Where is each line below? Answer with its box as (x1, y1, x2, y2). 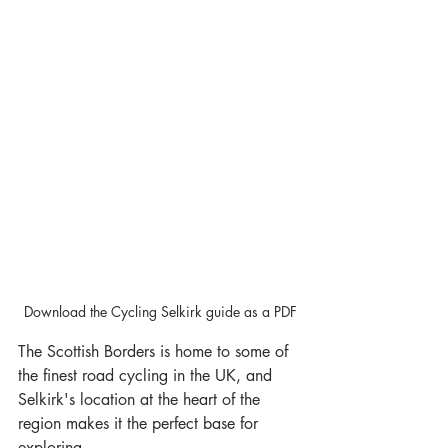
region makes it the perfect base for (18, 413, 263, 435)
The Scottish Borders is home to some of (18, 341, 293, 363)
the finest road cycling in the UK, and (18, 365, 277, 387)
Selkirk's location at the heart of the (18, 389, 265, 411)
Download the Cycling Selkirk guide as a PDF (23, 302, 297, 322)
